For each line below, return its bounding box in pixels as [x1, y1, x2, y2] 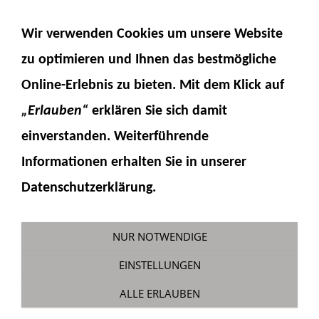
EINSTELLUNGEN [118, 258, 201, 272]
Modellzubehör [168, 197, 259, 211]
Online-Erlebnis [21, 78, 113, 93]
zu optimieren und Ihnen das [21, 53, 197, 67]
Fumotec [102, 197, 153, 211]
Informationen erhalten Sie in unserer [21, 155, 246, 169]
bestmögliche [197, 53, 276, 67]
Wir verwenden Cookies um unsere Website [21, 27, 283, 41]
